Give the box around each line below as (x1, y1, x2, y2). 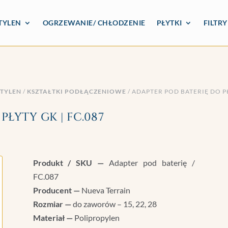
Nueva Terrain (79, 185, 130, 195)
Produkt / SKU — (33, 157, 104, 167)
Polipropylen (72, 212, 120, 222)
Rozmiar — (33, 198, 71, 209)
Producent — (33, 185, 80, 195)
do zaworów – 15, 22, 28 (71, 198, 157, 209)
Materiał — (33, 212, 73, 222)
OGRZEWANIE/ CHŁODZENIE (42, 18, 146, 27)
